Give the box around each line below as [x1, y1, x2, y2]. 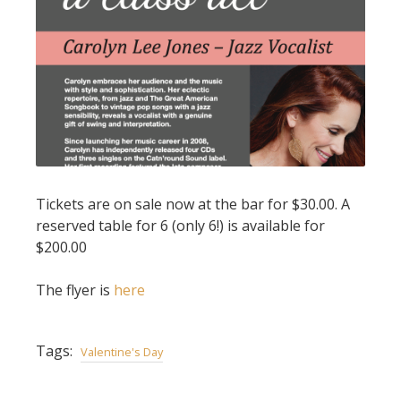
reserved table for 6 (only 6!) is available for [36, 215, 325, 235]
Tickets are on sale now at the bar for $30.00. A [36, 193, 350, 214]
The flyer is [36, 279, 114, 300]
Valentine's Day [81, 343, 163, 360]
